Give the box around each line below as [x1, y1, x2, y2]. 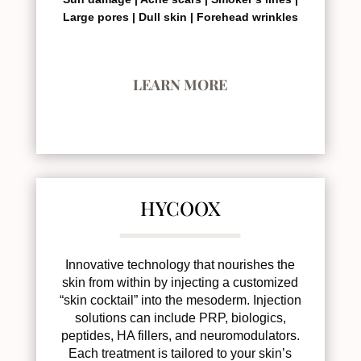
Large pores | [62, 10, 139, 23]
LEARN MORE [133, 74, 228, 94]
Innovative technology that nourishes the [65, 257, 296, 272]
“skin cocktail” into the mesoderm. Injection [59, 293, 301, 307]
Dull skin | [138, 10, 197, 23]
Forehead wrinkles [196, 10, 298, 23]
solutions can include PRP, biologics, [74, 310, 286, 325]
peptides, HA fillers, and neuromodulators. [60, 328, 300, 342]
